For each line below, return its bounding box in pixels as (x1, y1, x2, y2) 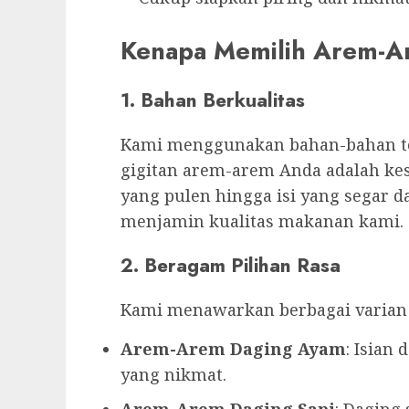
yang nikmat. (121, 362, 226, 385)
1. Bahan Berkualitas (121, 85, 305, 114)
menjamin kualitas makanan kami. (121, 209, 404, 232)
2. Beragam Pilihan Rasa (121, 250, 341, 279)
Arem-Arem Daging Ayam (121, 337, 346, 360)
